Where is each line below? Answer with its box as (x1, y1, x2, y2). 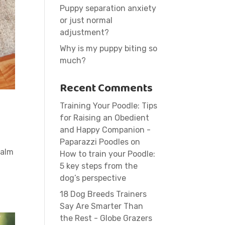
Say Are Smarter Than (60, 201, 144, 211)
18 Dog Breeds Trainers (60, 189, 147, 199)
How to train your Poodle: (60, 149, 156, 159)
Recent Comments (60, 79, 153, 97)
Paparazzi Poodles (60, 137, 129, 147)
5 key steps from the (60, 161, 138, 171)
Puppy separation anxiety (60, 4, 157, 13)
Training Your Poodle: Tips (60, 101, 158, 110)
